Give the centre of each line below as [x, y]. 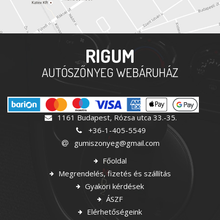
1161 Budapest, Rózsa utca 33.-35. [116, 117]
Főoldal [113, 161]
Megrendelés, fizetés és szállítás [113, 173]
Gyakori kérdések [113, 186]
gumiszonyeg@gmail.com [116, 143]
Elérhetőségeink [113, 212]
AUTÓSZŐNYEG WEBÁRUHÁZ [110, 72]
